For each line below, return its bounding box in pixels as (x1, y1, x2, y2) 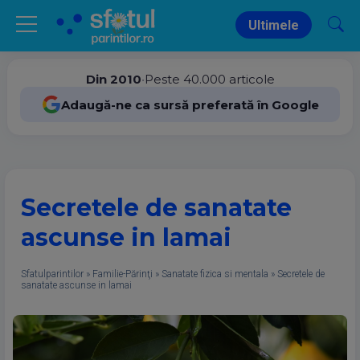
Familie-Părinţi (92, 268, 153, 280)
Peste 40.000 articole (144, 72, 275, 87)
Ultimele (248, 18, 299, 33)
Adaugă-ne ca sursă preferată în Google (60, 96, 319, 112)
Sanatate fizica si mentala (162, 268, 268, 280)
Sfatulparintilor (21, 268, 84, 280)
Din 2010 (85, 72, 141, 87)
